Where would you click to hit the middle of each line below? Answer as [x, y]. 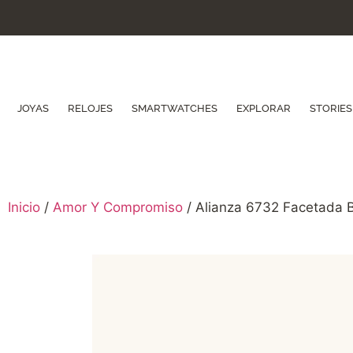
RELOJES [90, 109]
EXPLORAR [264, 109]
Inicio [24, 208]
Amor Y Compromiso [118, 208]
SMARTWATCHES [175, 109]
